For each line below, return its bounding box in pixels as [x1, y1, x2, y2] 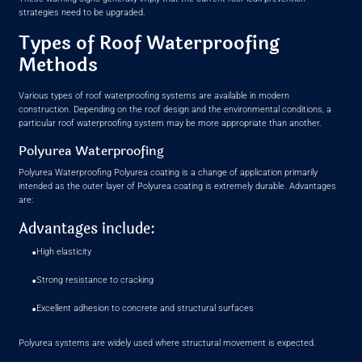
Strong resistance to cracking [36, 274, 154, 285]
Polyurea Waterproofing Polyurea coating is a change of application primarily [19, 166, 318, 178]
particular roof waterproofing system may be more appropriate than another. [19, 117, 322, 128]
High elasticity [36, 246, 92, 257]
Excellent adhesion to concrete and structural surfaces [36, 303, 255, 314]
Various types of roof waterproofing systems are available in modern [19, 90, 290, 101]
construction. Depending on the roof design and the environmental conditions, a [19, 103, 332, 115]
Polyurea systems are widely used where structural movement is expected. [19, 338, 317, 349]
